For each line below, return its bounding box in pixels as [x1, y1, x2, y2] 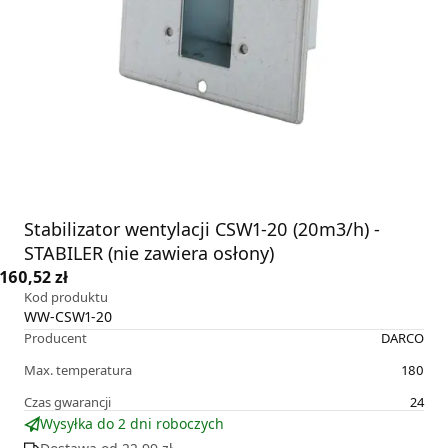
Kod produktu [24, 288, 108, 307]
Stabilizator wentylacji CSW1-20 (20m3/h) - [24, 217, 380, 242]
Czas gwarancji [24, 393, 111, 412]
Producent [24, 329, 87, 348]
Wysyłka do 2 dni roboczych [40, 414, 224, 434]
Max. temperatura [24, 361, 132, 380]
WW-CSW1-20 [24, 307, 112, 327]
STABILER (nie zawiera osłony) [24, 241, 274, 266]
